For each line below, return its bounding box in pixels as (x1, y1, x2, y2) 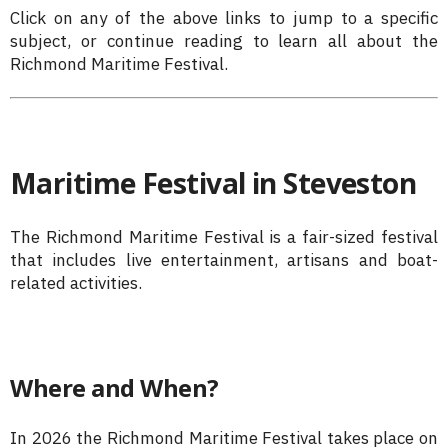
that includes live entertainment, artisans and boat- (10, 249, 438, 272)
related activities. (10, 272, 142, 295)
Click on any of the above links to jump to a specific (10, 6, 438, 29)
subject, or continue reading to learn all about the (10, 29, 438, 52)
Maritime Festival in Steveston (10, 164, 417, 203)
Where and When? (10, 371, 219, 405)
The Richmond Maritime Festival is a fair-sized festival (10, 226, 438, 249)
